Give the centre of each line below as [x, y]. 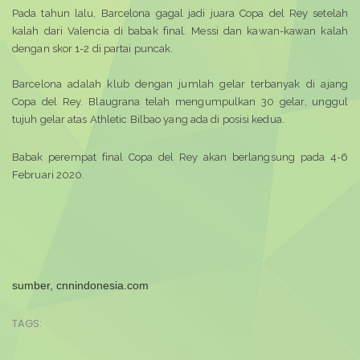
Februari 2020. [49, 175]
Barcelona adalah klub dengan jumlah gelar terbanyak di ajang [180, 84]
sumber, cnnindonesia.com [80, 285]
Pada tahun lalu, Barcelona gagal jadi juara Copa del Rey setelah [180, 13]
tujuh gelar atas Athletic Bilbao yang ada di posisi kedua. [148, 119]
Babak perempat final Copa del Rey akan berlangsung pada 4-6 [180, 157]
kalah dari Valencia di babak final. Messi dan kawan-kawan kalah [180, 31]
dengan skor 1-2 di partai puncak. [93, 49]
